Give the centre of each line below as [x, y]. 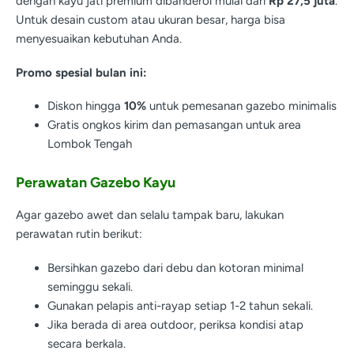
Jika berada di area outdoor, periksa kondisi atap [175, 324]
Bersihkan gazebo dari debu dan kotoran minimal [175, 267]
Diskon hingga [86, 106]
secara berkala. [87, 343]
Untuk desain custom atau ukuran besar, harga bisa [151, 19]
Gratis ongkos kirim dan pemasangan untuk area [174, 125]
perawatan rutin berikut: [79, 233]
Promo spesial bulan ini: [81, 72]
